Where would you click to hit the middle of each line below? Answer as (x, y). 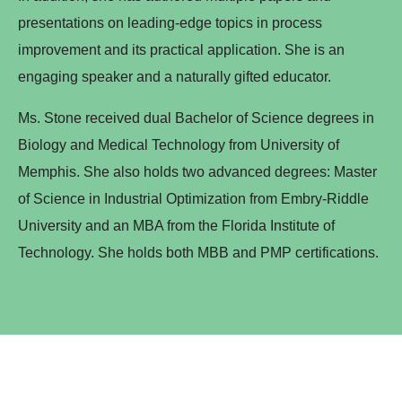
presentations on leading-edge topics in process (170, 22)
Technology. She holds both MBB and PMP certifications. (198, 252)
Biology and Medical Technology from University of (179, 144)
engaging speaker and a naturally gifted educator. (175, 76)
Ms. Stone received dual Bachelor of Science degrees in (196, 118)
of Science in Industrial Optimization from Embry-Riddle (193, 198)
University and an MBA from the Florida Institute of (176, 225)
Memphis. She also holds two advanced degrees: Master (197, 171)
